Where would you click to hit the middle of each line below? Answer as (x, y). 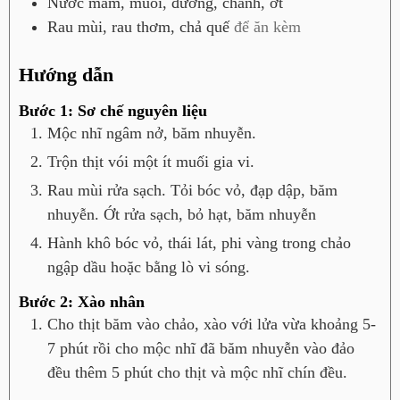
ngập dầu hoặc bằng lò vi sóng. (149, 267)
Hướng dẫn (66, 75)
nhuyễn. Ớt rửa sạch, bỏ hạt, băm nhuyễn (182, 214)
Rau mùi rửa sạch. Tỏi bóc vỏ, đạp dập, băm (192, 190)
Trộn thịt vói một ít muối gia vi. (151, 161)
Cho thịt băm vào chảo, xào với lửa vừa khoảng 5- (212, 325)
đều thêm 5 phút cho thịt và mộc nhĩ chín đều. (197, 373)
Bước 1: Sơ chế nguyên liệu (113, 110)
